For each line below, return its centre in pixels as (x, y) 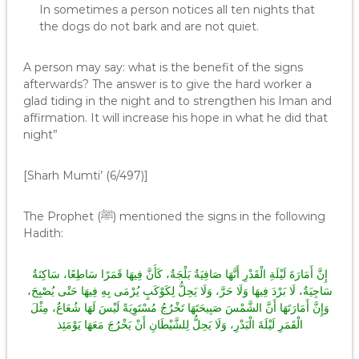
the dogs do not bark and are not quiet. (149, 26)
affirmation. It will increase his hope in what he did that (175, 118)
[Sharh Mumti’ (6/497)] (85, 175)
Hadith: (43, 233)
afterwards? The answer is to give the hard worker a (167, 84)
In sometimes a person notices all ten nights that (177, 10)
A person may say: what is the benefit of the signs (163, 67)
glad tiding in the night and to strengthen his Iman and (177, 101)
